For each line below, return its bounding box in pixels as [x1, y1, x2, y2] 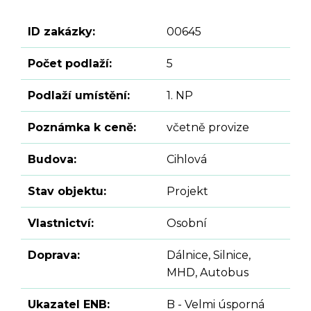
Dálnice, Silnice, [167, 249, 251, 262]
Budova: [28, 153, 76, 167]
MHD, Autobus [167, 266, 249, 280]
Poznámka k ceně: [28, 121, 136, 135]
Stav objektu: [28, 185, 106, 199]
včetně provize [167, 121, 249, 135]
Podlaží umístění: [28, 89, 130, 103]
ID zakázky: [28, 25, 95, 39]
